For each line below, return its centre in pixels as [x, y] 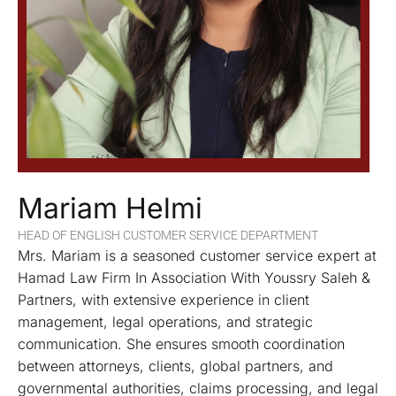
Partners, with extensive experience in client [164, 300]
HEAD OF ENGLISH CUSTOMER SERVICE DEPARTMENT [168, 236]
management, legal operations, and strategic [165, 322]
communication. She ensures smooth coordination [181, 344]
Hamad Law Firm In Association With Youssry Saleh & [194, 278]
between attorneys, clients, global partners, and [175, 366]
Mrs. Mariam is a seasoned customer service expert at [197, 256]
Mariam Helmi [110, 209]
